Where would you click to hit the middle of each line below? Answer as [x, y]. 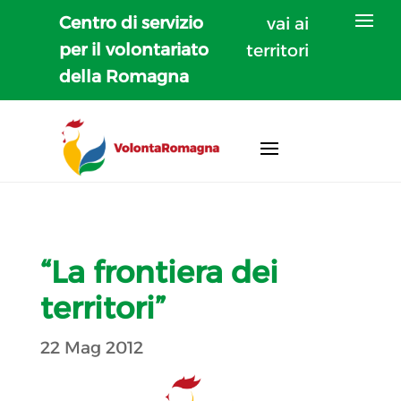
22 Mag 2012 [91, 347]
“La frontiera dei [159, 272]
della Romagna [124, 77]
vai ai [288, 24]
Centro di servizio [132, 23]
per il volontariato [134, 50]
